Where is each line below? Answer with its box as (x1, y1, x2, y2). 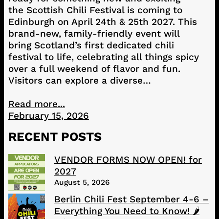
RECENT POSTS (8, 130, 102, 144)
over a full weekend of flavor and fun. (8, 63, 180, 75)
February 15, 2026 (8, 110, 89, 122)
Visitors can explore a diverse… (8, 75, 151, 87)
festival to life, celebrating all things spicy (8, 51, 199, 63)
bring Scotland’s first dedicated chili (8, 40, 174, 51)
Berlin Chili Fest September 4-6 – (54, 194, 209, 205)
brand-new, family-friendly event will (8, 28, 179, 40)
